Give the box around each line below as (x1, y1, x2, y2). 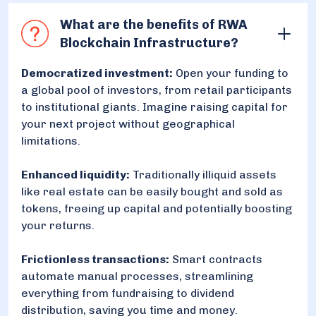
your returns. (21, 218, 95, 232)
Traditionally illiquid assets (130, 167, 276, 181)
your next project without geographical (21, 116, 235, 130)
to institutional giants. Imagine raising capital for (21, 99, 288, 114)
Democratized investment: (21, 66, 173, 80)
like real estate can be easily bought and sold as (21, 184, 283, 198)
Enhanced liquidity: (21, 167, 130, 181)
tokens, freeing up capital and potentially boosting (21, 201, 292, 215)
